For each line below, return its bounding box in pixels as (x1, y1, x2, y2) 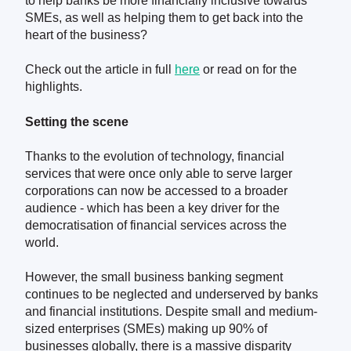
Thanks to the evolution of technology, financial (25, 149, 284, 163)
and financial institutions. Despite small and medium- (25, 305, 317, 319)
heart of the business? (25, 27, 147, 42)
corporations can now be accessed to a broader (25, 183, 288, 197)
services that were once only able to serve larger (25, 166, 292, 180)
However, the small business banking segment (25, 270, 283, 284)
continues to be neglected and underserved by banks (25, 288, 318, 302)
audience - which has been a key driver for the (25, 201, 280, 215)
